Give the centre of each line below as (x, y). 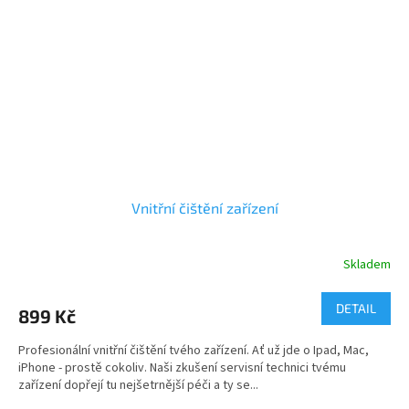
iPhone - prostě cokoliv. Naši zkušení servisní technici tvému (182, 367)
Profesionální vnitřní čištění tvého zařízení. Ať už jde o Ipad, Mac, (194, 350)
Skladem (367, 265)
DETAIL (356, 308)
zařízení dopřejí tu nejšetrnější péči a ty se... (138, 385)
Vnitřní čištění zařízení (204, 207)
